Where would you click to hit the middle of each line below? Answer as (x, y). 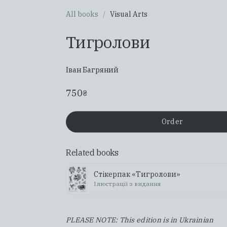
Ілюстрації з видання (127, 183)
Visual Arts (129, 14)
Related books (92, 153)
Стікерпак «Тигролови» (137, 175)
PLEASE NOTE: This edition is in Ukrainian (140, 220)
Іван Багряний (92, 70)
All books (82, 14)
